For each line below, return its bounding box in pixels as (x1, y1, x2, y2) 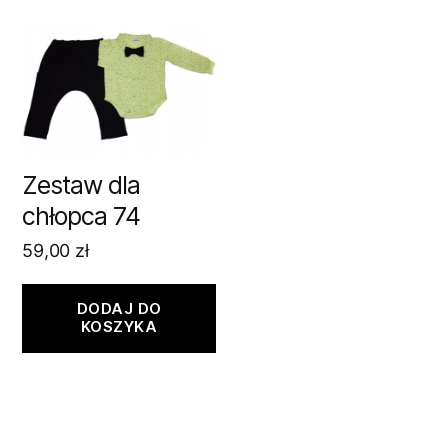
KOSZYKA (80, 317, 158, 337)
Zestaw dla (22, 169, 140, 200)
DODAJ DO (76, 299, 162, 319)
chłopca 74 (22, 200, 140, 231)
